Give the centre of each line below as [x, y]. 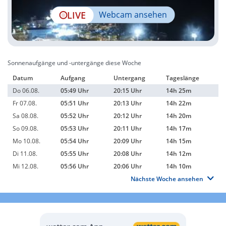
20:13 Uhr [128, 103]
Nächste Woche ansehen [167, 179]
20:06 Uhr [128, 166]
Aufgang [73, 78]
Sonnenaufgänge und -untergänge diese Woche [74, 63]
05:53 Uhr [75, 128]
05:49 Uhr [75, 91]
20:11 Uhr [128, 128]
